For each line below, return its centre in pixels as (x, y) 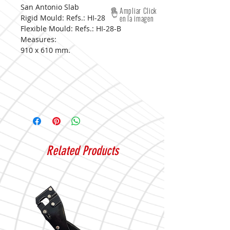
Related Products (82, 151)
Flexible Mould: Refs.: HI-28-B (71, 28)
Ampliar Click (138, 11)
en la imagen (137, 18)
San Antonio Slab (50, 7)
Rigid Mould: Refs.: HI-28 (63, 18)
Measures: (39, 39)
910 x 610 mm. (45, 50)
